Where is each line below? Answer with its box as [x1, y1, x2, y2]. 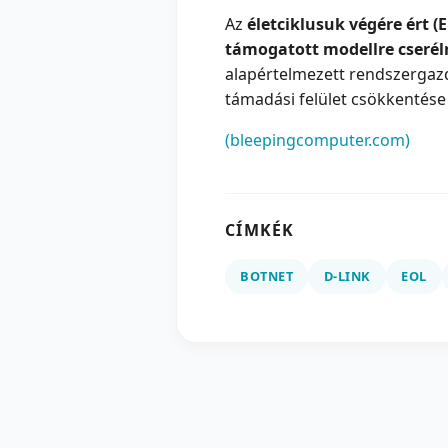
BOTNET [240, 267, 294, 286]
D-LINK [323, 267, 371, 286]
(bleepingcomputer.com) [225, 129, 410, 152]
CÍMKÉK [225, 219, 295, 242]
